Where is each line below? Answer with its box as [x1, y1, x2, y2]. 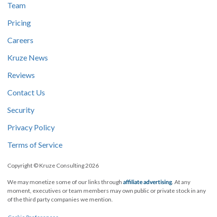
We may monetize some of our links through [7, 178, 123, 186]
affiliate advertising [123, 178, 172, 186]
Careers [7, 35, 33, 45]
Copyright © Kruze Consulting [7, 161, 85, 169]
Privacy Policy [7, 122, 55, 132]
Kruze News [7, 52, 48, 62]
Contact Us [7, 87, 45, 97]
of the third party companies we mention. [7, 195, 113, 203]
